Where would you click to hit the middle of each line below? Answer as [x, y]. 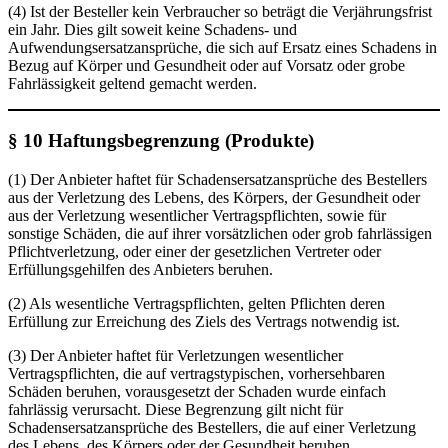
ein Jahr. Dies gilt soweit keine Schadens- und [152, 30]
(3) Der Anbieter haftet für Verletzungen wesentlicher [175, 355]
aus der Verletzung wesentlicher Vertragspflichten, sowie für [197, 215]
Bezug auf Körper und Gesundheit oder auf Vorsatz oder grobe [206, 66]
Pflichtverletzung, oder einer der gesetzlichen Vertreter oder [194, 251]
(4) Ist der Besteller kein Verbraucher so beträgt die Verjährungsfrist [220, 12]
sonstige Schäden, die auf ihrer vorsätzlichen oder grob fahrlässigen [220, 233]
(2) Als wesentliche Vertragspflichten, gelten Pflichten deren [196, 303]
